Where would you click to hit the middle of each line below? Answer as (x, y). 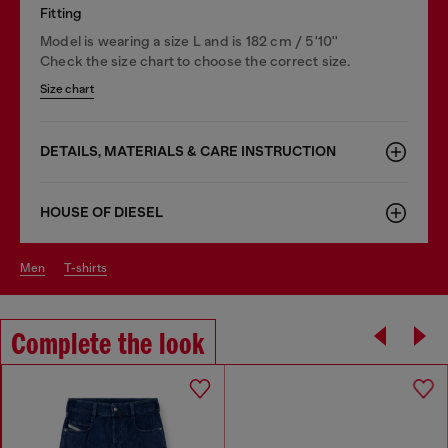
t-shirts (89, 267)
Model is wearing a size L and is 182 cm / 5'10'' (189, 40)
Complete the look (108, 345)
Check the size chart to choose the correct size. (195, 60)
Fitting (61, 12)
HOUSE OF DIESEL (101, 212)
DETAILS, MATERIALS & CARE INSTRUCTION (188, 151)
